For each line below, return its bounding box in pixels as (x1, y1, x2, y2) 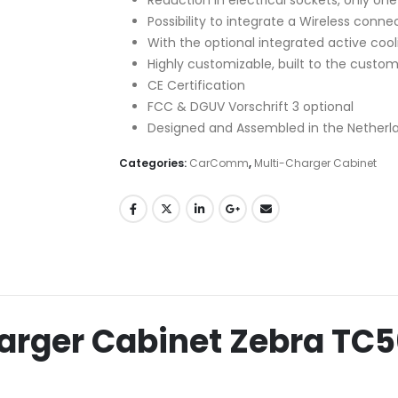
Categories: (118, 155, 189, 171)
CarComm (188, 155, 249, 171)
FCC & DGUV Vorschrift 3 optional (147, 97, 354, 115)
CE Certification (147, 76, 245, 94)
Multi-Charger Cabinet (253, 155, 377, 171)
